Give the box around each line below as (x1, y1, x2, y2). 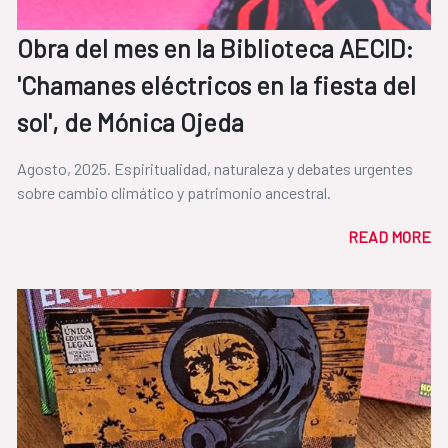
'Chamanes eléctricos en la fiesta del (17, 70, 416, 101)
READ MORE (348, 227, 431, 247)
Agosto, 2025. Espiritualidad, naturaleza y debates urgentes (17, 159, 413, 179)
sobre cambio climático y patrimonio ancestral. (17, 183, 331, 203)
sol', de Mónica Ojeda (17, 107, 244, 138)
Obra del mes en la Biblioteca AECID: (17, 33, 414, 64)
